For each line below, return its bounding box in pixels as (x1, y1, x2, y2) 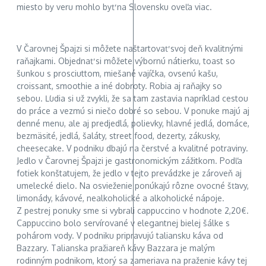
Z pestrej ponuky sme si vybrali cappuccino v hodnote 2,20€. (17, 205, 249, 216)
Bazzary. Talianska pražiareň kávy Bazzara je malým (17, 243, 215, 254)
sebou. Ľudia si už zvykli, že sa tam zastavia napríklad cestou (17, 93, 248, 104)
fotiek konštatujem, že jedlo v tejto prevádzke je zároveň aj (17, 168, 242, 179)
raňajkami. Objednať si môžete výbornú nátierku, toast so (17, 56, 235, 66)
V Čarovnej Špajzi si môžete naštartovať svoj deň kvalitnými (17, 43, 243, 54)
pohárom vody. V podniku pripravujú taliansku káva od (17, 230, 223, 241)
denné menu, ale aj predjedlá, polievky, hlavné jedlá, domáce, (17, 118, 249, 129)
